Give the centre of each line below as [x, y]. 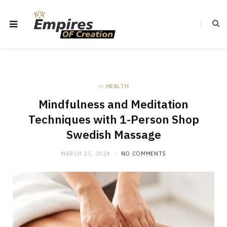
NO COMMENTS [144, 154]
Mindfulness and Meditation [113, 104]
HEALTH [117, 86]
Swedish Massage [113, 135]
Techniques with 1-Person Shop [113, 119]
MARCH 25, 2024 [86, 154]
